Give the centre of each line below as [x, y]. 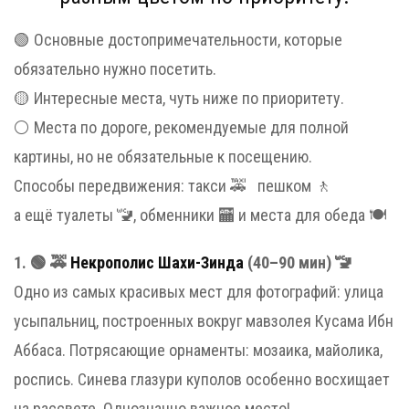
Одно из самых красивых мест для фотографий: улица [199, 292]
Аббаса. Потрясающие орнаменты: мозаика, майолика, [198, 350]
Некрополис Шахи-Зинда [157, 262]
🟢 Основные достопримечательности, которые [178, 40]
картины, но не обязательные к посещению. [163, 157]
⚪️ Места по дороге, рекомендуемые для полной [181, 127]
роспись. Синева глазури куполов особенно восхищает [202, 379]
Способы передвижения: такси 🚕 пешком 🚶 [173, 186]
